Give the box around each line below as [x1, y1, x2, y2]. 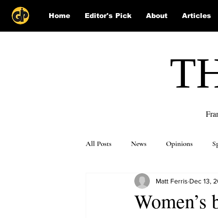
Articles [182, 12, 211, 19]
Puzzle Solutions [105, 178, 153, 187]
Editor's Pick [85, 12, 131, 19]
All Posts [86, 139, 111, 148]
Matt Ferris [156, 177, 188, 185]
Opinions [166, 139, 193, 148]
